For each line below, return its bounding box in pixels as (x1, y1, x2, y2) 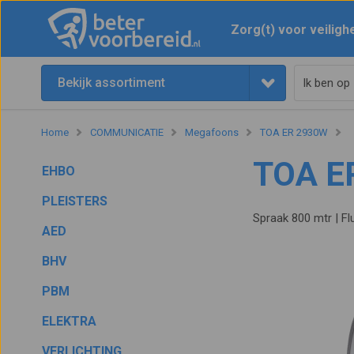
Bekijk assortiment (58, 75, 165, 90)
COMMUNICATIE (90, 126, 164, 138)
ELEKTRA (42, 314, 97, 329)
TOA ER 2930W (260, 126, 328, 138)
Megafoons (185, 126, 239, 138)
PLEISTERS (42, 194, 108, 209)
